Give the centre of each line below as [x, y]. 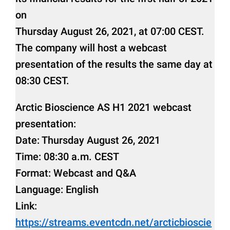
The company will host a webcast [91, 47]
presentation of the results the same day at [114, 64]
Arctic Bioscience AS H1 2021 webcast [104, 107]
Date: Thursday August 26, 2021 [88, 140]
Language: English [57, 189]
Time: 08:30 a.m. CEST [68, 156]
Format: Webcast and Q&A [76, 173]
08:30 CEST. [43, 80]
